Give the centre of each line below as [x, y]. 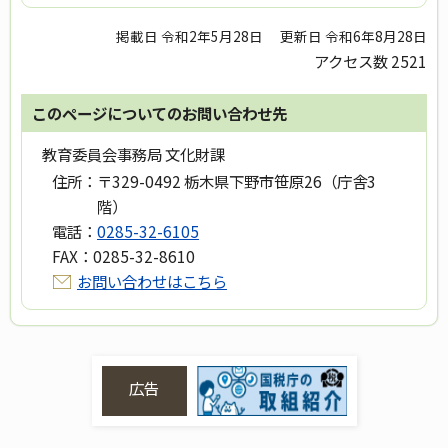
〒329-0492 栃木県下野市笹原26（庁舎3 [236, 181]
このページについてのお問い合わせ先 [159, 113]
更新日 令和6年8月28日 [353, 36]
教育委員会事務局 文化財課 [133, 154]
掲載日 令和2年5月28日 [190, 36]
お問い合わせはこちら [152, 281]
